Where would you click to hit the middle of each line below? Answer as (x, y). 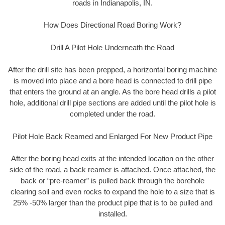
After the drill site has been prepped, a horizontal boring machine (113, 70)
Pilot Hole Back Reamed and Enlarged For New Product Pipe (113, 136)
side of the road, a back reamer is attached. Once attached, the (113, 170)
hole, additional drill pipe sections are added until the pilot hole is (113, 103)
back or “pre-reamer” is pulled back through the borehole (113, 181)
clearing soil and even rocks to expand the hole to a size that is (113, 192)
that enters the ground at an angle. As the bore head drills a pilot (113, 92)
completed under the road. (113, 114)
